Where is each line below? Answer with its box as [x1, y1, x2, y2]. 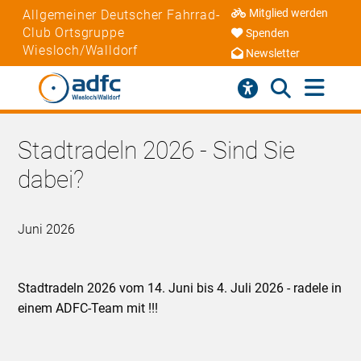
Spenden [246, 27, 290, 41]
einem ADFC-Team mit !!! [18, 301, 159, 317]
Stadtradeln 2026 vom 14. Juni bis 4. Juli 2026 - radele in [18, 280, 342, 297]
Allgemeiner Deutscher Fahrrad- [23, 6, 221, 23]
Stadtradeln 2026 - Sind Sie [18, 136, 296, 165]
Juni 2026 [18, 222, 76, 238]
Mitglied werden [249, 6, 329, 21]
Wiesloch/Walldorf [23, 42, 139, 58]
